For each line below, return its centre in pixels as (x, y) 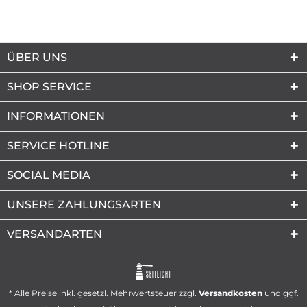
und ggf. (280, 293)
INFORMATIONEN (56, 116)
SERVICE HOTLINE (58, 145)
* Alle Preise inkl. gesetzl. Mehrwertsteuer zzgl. (103, 293)
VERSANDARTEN (54, 234)
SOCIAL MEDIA (49, 175)
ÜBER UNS (37, 57)
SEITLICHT (158, 274)
